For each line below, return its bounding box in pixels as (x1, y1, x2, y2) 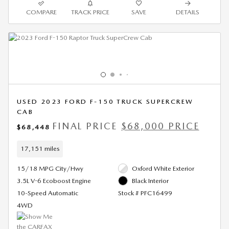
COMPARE (26, 8, 57, 16)
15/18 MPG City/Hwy (17, 164, 83, 172)
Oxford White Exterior (132, 164, 194, 172)
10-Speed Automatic (17, 189, 78, 197)
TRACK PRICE (71, 8, 109, 16)
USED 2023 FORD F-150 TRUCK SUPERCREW (17, 97, 194, 105)
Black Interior (132, 176, 169, 185)
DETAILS (176, 8, 200, 16)
